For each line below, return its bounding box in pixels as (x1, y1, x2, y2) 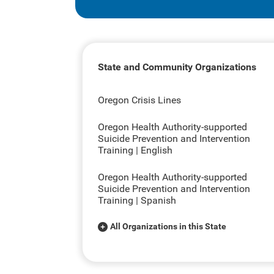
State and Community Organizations (97, 61, 256, 73)
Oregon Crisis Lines (97, 94, 181, 106)
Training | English (97, 144, 172, 156)
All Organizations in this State (109, 221, 226, 231)
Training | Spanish (97, 194, 176, 206)
